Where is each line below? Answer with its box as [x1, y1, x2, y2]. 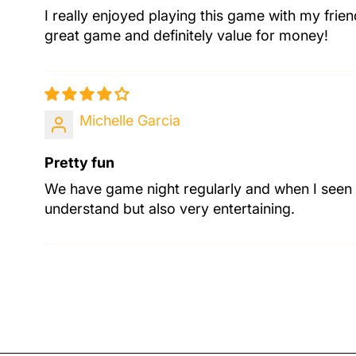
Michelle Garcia [79, 111, 180, 129]
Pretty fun [44, 153, 114, 171]
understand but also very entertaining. [44, 199, 295, 217]
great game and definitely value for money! [44, 26, 328, 44]
